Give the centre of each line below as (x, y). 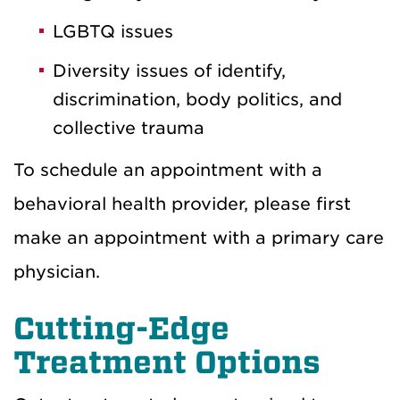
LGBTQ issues (113, 31)
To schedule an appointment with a (168, 170)
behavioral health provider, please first (182, 204)
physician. (57, 271)
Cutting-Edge (121, 328)
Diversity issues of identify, (169, 71)
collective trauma (129, 128)
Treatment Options (175, 362)
